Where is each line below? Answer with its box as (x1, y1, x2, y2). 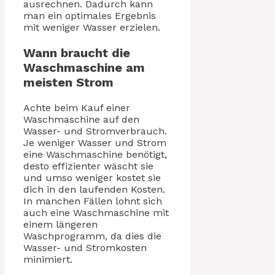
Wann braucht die (23, 45, 130, 60)
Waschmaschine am (23, 60, 145, 75)
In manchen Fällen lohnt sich (23, 195, 162, 207)
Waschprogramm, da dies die (23, 230, 161, 242)
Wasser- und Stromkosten (23, 241, 147, 254)
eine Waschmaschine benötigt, (23, 148, 167, 160)
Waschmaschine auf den (23, 113, 139, 125)
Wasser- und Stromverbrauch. (23, 125, 167, 137)
